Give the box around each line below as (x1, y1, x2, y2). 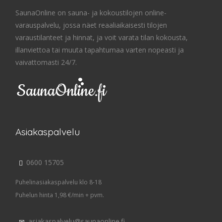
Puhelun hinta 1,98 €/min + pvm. (15, 191, 104, 199)
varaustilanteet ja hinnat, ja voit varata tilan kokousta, (15, 32, 188, 42)
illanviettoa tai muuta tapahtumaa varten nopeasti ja (15, 45, 184, 55)
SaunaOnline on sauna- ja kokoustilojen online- (15, 7, 166, 17)
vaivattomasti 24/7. (15, 57, 77, 67)
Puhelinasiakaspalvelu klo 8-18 (15, 178, 102, 186)
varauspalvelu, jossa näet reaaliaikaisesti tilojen (15, 20, 167, 30)
